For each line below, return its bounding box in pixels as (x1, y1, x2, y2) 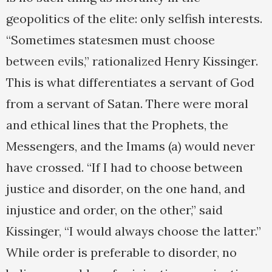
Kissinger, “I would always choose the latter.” (6, 223, 261, 239)
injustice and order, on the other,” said (6, 202, 223, 218)
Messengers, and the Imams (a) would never (6, 138, 255, 154)
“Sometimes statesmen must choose (6, 32, 215, 48)
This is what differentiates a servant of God (6, 75, 254, 90)
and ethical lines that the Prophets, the (6, 117, 228, 133)
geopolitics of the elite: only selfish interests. (6, 11, 262, 27)
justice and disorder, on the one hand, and (6, 181, 245, 197)
